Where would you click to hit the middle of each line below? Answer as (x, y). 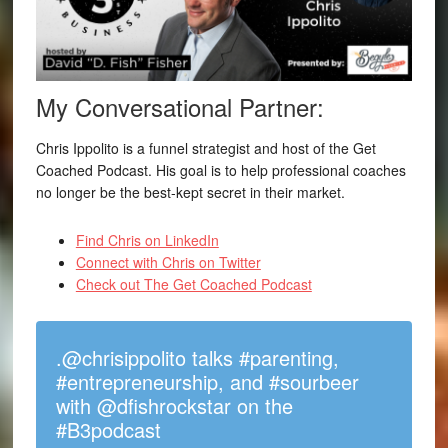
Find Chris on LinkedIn (147, 240)
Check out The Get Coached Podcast (193, 284)
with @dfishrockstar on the (174, 406)
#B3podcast (108, 430)
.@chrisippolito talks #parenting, (197, 358)
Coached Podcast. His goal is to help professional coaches (220, 170)
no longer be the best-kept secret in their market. (190, 192)
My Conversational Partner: (179, 107)
